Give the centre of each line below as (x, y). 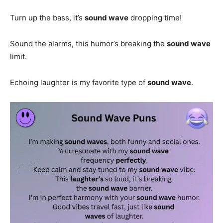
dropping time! (155, 17)
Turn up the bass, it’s (47, 17)
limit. (18, 56)
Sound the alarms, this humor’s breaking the (88, 43)
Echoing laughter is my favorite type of (79, 82)
